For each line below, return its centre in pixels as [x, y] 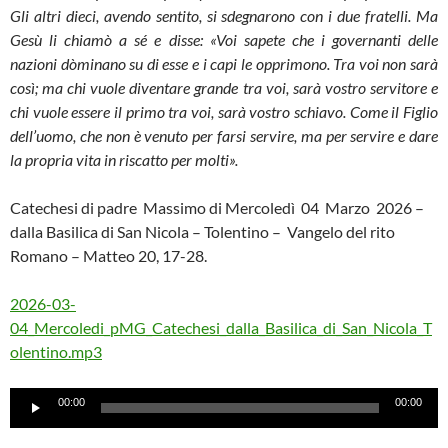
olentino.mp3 [56, 352]
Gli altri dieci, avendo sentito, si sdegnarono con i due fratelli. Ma [224, 16]
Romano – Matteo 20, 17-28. [108, 256]
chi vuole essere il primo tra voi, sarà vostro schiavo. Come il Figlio [224, 112]
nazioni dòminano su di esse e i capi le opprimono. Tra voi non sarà [224, 64]
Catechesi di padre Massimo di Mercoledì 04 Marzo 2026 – [217, 208]
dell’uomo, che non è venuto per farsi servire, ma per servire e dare [224, 136]
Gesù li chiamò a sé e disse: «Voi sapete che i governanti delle [224, 40]
